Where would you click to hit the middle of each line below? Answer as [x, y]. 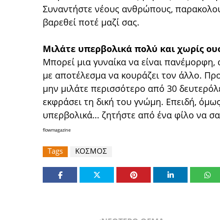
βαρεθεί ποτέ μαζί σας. [91, 22]
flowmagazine [57, 130]
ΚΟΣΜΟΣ [91, 151]
